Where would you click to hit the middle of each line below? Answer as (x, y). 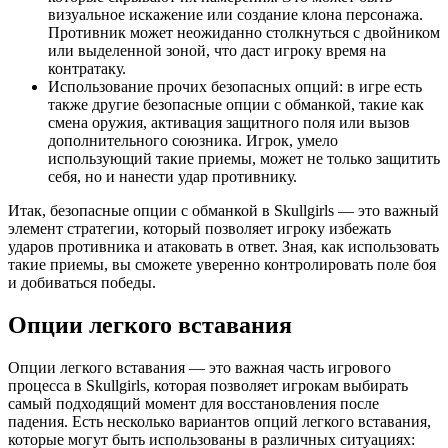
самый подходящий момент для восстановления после (193, 404)
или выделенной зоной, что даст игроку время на (217, 51)
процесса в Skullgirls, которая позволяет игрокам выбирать (208, 386)
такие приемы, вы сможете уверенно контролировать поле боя (222, 265)
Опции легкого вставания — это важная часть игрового (199, 368)
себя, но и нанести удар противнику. (172, 177)
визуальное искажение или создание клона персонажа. (235, 15)
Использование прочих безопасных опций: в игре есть (235, 87)
